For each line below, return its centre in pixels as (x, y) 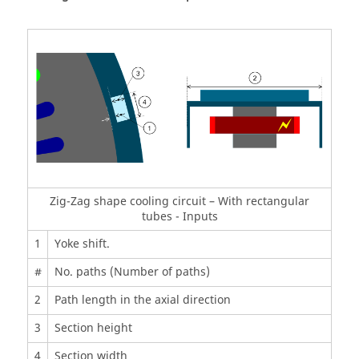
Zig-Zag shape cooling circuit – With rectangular (179, 201)
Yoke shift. (82, 244)
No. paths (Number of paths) (132, 272)
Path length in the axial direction (142, 300)
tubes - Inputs (179, 216)
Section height (93, 328)
